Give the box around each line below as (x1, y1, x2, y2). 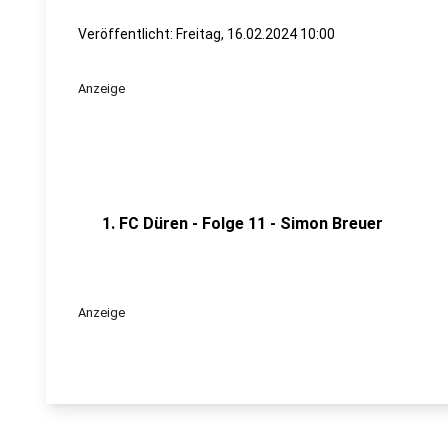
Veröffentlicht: (78, 26, 176, 42)
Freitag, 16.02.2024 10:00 (176, 26, 335, 42)
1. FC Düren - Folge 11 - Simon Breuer (102, 214, 383, 233)
